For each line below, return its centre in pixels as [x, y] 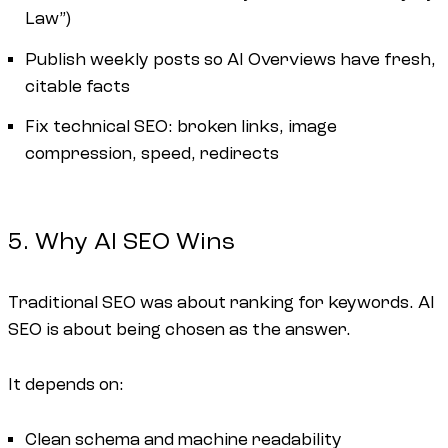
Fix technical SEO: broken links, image [181, 126]
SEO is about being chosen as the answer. [179, 329]
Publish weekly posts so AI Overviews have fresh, [231, 59]
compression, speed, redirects [152, 153]
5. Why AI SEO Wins [121, 241]
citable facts [78, 86]
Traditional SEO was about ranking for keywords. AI [221, 302]
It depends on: [66, 384]
